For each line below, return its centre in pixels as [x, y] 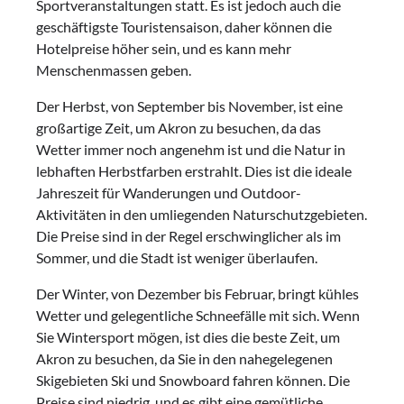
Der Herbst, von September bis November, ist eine [189, 106]
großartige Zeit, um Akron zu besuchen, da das [179, 127]
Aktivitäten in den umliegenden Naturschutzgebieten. [202, 214]
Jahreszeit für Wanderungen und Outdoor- [169, 192]
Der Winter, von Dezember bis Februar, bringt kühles [197, 293]
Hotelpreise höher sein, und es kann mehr [164, 48]
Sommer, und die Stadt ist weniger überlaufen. [177, 257]
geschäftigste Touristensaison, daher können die [184, 26]
